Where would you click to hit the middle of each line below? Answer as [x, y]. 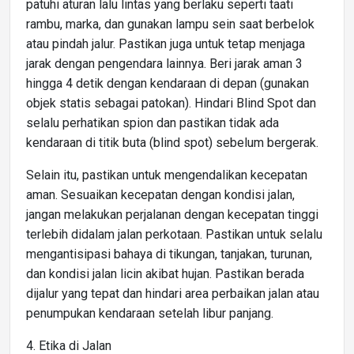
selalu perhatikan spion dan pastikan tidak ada [153, 122]
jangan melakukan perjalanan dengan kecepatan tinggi [172, 214]
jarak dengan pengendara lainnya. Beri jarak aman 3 [164, 63]
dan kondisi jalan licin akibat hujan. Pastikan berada [165, 273]
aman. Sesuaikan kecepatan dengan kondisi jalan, [160, 194]
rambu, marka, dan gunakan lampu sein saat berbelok [170, 24]
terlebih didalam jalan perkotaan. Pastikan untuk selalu [174, 234]
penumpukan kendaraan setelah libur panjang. [150, 313]
